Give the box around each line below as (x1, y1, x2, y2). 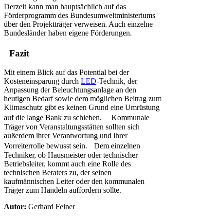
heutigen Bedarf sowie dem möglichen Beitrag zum (4, 94, 162, 103)
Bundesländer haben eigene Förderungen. (4, 29, 132, 37)
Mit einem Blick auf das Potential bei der (4, 68, 129, 76)
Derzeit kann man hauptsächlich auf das (4, 2, 126, 11)
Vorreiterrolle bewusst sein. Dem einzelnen (4, 141, 140, 150)
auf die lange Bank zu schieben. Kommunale (4, 113, 149, 122)
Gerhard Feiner (26, 202, 75, 211)
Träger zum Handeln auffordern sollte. (4, 185, 121, 194)
